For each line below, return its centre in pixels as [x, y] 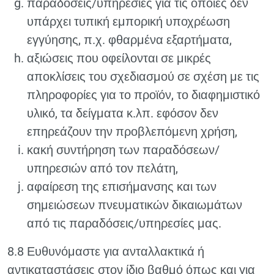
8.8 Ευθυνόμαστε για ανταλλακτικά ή [106, 251]
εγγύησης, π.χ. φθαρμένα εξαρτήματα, [129, 40]
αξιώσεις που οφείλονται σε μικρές [119, 58]
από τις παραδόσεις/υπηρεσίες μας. [124, 223]
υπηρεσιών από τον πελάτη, [102, 168]
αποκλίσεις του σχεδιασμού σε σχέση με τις [143, 76]
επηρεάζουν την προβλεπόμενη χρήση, [132, 131]
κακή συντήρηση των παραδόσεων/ [123, 150]
